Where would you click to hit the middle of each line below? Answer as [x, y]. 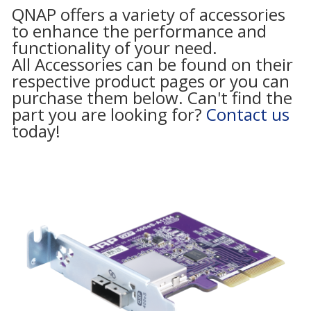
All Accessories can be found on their [152, 64]
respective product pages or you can [151, 81]
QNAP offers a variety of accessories [149, 14]
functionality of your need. [115, 47]
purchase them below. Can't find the [152, 97]
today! [36, 131]
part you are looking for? [109, 114]
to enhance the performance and [139, 31]
